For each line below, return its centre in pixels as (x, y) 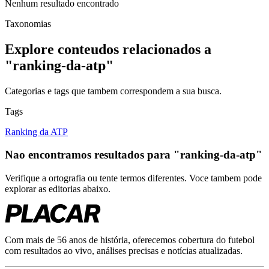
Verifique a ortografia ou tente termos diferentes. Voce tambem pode (133, 178)
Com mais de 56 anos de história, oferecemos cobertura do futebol (130, 240)
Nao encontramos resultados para (89, 155)
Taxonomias (28, 23)
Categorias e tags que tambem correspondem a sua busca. (113, 91)
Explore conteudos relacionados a (108, 49)
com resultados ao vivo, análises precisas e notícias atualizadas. (124, 251)
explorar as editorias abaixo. (58, 189)
